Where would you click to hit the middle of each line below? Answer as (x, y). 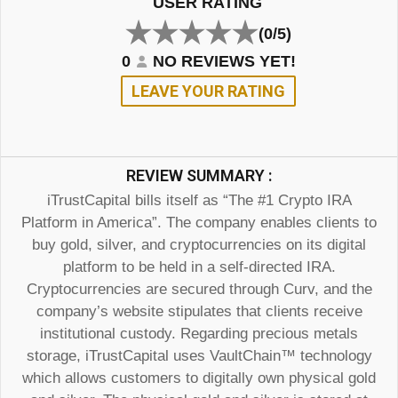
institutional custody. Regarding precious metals (199, 334)
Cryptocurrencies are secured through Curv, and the (199, 290)
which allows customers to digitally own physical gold (199, 378)
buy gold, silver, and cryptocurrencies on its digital (199, 245)
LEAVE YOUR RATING (209, 92)
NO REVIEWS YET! (225, 62)
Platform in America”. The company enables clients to (199, 223)
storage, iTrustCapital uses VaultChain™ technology (199, 356)
